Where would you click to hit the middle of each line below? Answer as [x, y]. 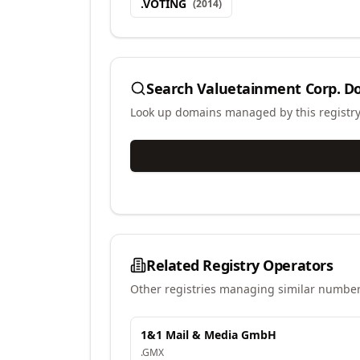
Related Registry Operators [240, 265]
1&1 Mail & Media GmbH [209, 335]
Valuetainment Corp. [268, 88]
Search [172, 88]
